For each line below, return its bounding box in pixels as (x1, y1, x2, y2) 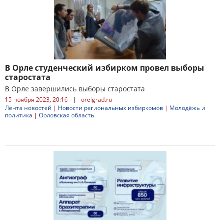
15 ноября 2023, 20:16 (5, 95, 68, 104)
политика (5, 111, 32, 119)
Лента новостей (5, 104, 52, 112)
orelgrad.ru (81, 95, 112, 104)
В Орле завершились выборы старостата (5, 84, 145, 93)
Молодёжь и (169, 104, 205, 112)
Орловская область (39, 111, 94, 119)
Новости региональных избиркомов (58, 104, 163, 112)
